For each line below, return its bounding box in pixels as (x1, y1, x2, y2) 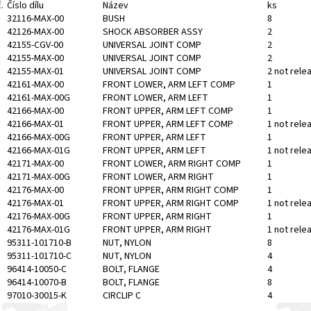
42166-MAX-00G (7, 131, 70, 145)
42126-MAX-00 (7, 25, 64, 40)
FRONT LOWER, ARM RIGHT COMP (103, 157, 241, 171)
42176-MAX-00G (7, 210, 70, 224)
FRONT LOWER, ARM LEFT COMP (103, 78, 235, 92)
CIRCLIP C (103, 289, 141, 303)
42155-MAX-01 (7, 65, 64, 79)
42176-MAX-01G (7, 223, 70, 237)
